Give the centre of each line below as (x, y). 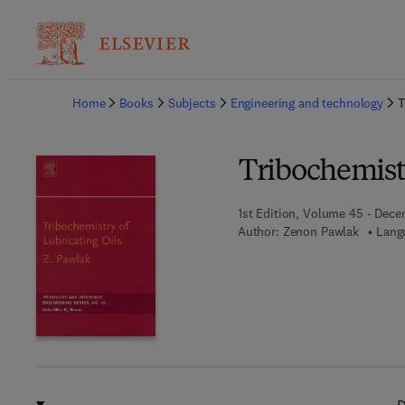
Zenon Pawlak (321, 231)
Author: (258, 231)
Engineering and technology (307, 103)
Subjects (192, 103)
